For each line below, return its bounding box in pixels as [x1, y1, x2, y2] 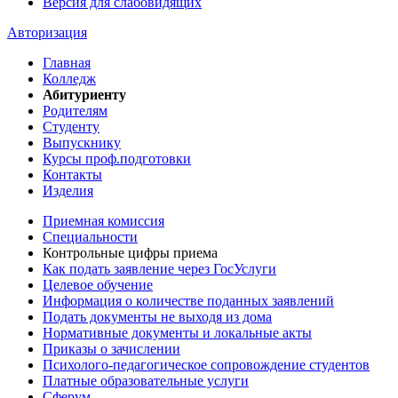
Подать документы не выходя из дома [43, 309, 272, 325]
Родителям [43, 103, 107, 119]
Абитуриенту [43, 87, 126, 103]
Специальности [43, 229, 138, 245]
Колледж [43, 71, 96, 87]
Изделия [43, 183, 93, 199]
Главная [43, 55, 91, 71]
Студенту [43, 119, 99, 135]
